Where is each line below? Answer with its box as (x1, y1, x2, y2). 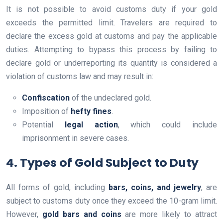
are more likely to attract (121, 210, 218, 220)
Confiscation (22, 93, 70, 103)
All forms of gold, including (6, 183, 109, 193)
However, (6, 210, 42, 220)
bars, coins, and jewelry (109, 183, 201, 193)
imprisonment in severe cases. (22, 133, 129, 143)
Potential (22, 120, 65, 130)
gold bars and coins (42, 210, 121, 220)
